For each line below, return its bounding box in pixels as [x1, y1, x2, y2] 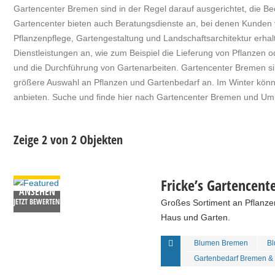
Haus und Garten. [161, 212, 230, 222]
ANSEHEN [18, 185, 55, 198]
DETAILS [21, 160, 52, 174]
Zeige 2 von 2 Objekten [14, 131, 123, 148]
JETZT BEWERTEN [14, 196, 60, 207]
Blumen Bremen [194, 239, 248, 247]
